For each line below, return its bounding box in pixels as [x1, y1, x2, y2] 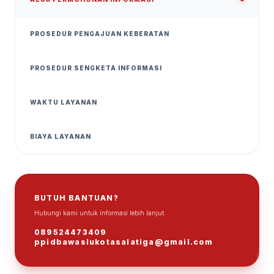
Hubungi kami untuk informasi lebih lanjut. [34, 209, 166, 217]
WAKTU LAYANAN [30, 98, 97, 106]
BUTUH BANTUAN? [34, 193, 119, 202]
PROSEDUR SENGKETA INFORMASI [30, 64, 162, 72]
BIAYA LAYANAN [30, 132, 91, 140]
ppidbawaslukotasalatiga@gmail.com [34, 237, 213, 246]
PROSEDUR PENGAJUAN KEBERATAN [30, 29, 169, 37]
